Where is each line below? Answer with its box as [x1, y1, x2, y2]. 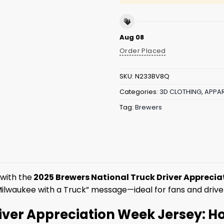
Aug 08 [119, 32, 144, 42]
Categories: [119, 87, 159, 96]
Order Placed [119, 45, 166, 55]
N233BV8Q [135, 72, 169, 81]
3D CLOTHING [159, 87, 201, 96]
